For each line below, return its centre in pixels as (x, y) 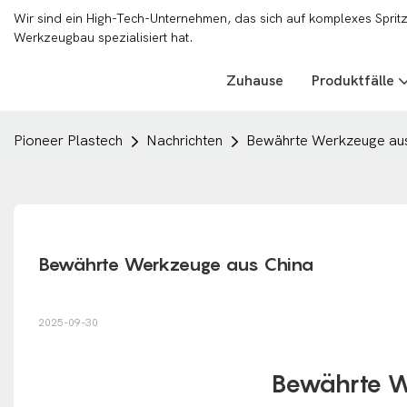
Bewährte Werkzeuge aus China (175, 264)
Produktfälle (352, 81)
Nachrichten (184, 141)
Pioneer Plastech (68, 141)
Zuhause (255, 81)
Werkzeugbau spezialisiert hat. (104, 38)
